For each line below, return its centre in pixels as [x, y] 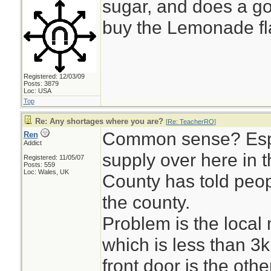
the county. [146, 202]
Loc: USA [37, 91]
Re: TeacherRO [191, 122]
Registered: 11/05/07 [54, 157]
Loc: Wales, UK [46, 172]
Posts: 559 [39, 165]
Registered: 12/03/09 [54, 76]
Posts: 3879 [41, 83]
